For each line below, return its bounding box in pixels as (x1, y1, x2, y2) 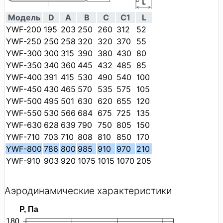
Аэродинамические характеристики (4, 184, 172, 197)
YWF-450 (6, 84, 42, 95)
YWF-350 (6, 60, 42, 71)
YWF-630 (6, 120, 42, 130)
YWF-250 (6, 36, 41, 47)
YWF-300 (6, 48, 42, 59)
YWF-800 (6, 144, 42, 154)
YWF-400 (6, 72, 42, 83)
